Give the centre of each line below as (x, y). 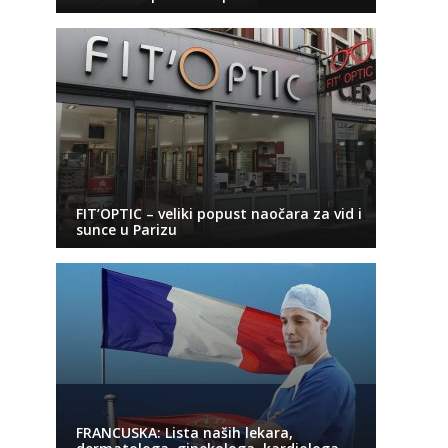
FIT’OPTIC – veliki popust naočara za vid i (218, 213)
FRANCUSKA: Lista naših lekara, (184, 432)
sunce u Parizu (126, 229)
